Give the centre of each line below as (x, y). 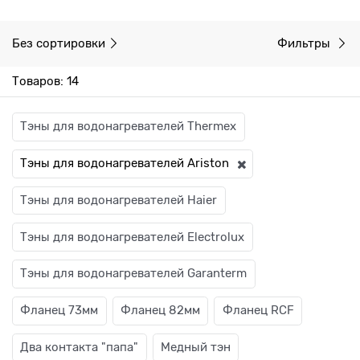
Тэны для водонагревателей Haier (119, 200)
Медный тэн (195, 347)
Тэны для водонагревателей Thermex (129, 127)
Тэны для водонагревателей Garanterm (134, 274)
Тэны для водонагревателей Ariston (125, 164)
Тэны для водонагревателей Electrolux (133, 237)
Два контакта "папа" (80, 347)
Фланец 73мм (59, 311)
